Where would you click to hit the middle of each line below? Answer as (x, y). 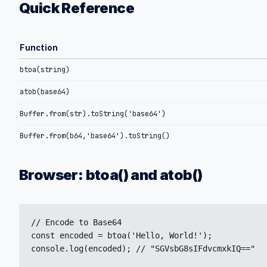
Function (39, 48)
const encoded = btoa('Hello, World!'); (122, 235)
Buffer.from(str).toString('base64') (93, 114)
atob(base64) (45, 92)
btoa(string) (45, 70)
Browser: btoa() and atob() (111, 175)
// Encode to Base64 (76, 222)
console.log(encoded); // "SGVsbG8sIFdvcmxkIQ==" (143, 249)
